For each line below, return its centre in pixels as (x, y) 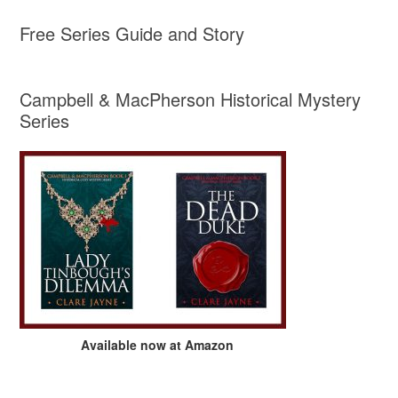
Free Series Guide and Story (132, 33)
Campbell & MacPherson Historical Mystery (191, 99)
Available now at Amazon (158, 344)
